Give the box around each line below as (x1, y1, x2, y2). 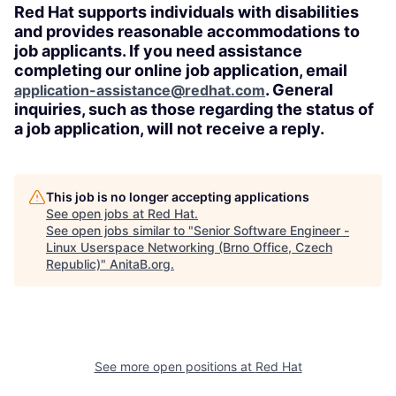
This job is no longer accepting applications (46, 189, 309, 204)
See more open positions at (94, 359, 255, 374)
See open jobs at (46, 206, 148, 221)
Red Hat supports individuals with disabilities (14, 3, 359, 21)
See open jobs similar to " (46, 223, 194, 238)
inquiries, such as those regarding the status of (14, 100, 374, 118)
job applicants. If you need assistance (14, 42, 302, 60)
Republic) (46, 256, 101, 271)
